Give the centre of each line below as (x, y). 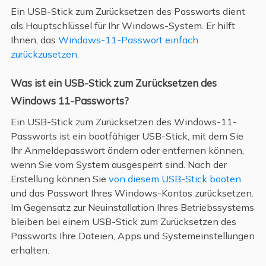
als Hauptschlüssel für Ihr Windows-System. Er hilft (123, 25)
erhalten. (30, 250)
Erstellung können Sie (59, 178)
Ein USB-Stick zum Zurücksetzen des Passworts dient (128, 11)
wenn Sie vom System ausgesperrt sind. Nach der (118, 164)
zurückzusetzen (44, 54)
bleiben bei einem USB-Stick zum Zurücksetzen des (123, 221)
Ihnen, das (34, 39)
